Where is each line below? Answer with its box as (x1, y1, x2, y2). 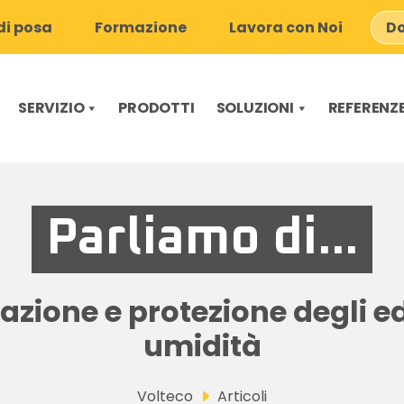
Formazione (95, 16, 187, 38)
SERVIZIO (18, 97, 85, 118)
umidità (142, 326, 262, 366)
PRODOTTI (118, 97, 195, 118)
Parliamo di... (46, 214, 358, 264)
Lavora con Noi (229, 16, 343, 38)
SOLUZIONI (216, 97, 294, 118)
